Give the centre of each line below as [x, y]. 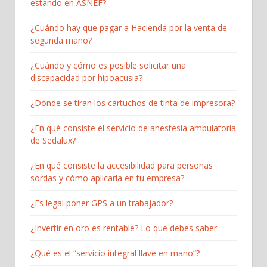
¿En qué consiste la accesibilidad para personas [122, 165]
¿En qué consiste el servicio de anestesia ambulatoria [133, 128]
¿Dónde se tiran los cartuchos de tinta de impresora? [133, 103]
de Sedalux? [53, 140]
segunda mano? [61, 40]
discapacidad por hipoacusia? [86, 77]
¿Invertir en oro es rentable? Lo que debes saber [124, 228]
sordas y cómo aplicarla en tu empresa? [107, 178]
